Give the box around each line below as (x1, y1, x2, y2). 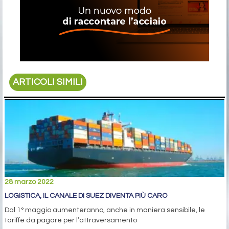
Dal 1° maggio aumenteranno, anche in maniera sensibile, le (5, 206, 205, 214)
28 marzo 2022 (5, 178, 54, 186)
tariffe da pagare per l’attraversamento (5, 216, 137, 224)
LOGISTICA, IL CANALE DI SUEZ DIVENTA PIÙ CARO (5, 192, 167, 199)
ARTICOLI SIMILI (13, 77, 83, 87)
